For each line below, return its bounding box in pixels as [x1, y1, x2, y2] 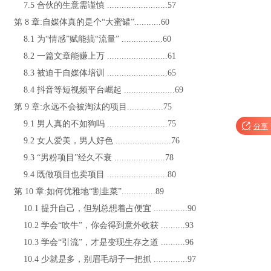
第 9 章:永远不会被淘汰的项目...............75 [14, 102, 174, 111]
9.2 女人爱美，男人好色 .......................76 [14, 136, 182, 145]
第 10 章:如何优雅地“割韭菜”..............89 [14, 187, 166, 196]
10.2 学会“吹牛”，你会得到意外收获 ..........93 [14, 221, 196, 230]
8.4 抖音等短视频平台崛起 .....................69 [14, 85, 186, 94]
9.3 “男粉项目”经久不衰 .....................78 [14, 153, 176, 162]
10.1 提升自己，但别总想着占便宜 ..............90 [14, 204, 198, 213]
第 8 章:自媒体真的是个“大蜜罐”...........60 [14, 18, 172, 27]
